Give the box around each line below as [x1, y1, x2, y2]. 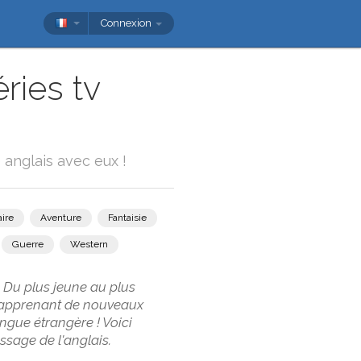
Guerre [11, 239, 44, 250]
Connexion [101, 17, 154, 29]
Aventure [39, 212, 81, 223]
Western [69, 239, 108, 250]
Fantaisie [107, 212, 147, 223]
